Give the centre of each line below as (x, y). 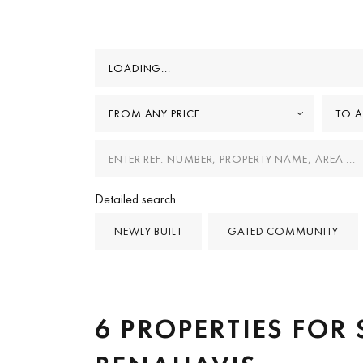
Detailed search (135, 199)
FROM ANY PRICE (154, 113)
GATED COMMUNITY (283, 231)
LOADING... (140, 68)
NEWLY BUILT (149, 231)
